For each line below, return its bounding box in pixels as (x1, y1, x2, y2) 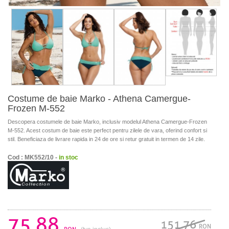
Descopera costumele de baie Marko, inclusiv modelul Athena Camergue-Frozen (8, 118, 207, 125)
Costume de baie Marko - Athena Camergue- (8, 93, 191, 104)
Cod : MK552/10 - (8, 153, 59, 161)
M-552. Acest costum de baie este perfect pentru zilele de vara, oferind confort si (8, 127, 207, 133)
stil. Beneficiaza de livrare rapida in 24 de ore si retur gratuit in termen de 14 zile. (8, 135, 205, 142)
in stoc (59, 153, 78, 161)
